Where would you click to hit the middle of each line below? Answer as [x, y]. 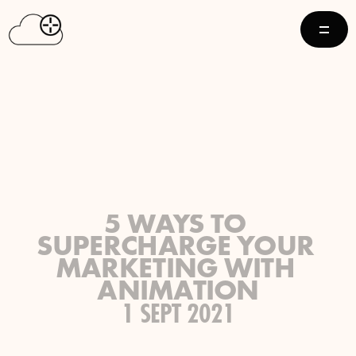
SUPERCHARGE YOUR [175, 248]
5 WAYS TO [175, 226]
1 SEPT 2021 [178, 315]
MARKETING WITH [175, 270]
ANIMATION [178, 292]
